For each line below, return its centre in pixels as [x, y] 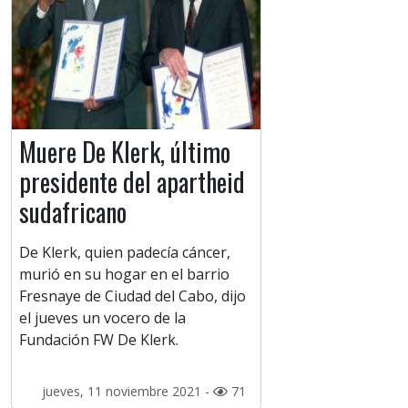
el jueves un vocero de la [102, 318]
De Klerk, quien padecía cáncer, [125, 253]
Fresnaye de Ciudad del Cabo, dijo [133, 296]
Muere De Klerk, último [125, 152]
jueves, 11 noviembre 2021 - [127, 392]
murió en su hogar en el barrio [124, 275]
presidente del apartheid [132, 182]
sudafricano [73, 212]
